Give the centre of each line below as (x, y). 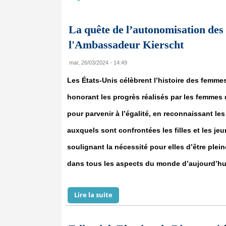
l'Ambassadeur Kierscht (126, 45)
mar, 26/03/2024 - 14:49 (98, 63)
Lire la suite (93, 195)
